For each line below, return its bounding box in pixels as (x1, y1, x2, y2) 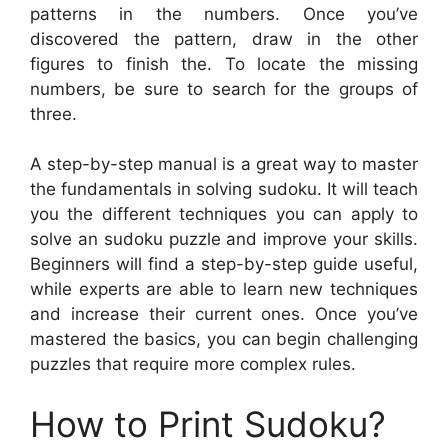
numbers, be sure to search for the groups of (30, 78, 418, 99)
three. (30, 103, 77, 124)
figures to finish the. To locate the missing (30, 53, 418, 74)
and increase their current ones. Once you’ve (30, 304, 418, 325)
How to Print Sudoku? (30, 402, 386, 445)
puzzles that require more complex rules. (30, 354, 356, 375)
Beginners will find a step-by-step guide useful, (30, 254, 418, 275)
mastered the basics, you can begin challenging (30, 329, 418, 350)
